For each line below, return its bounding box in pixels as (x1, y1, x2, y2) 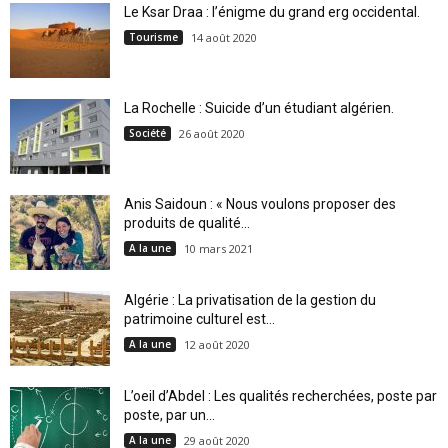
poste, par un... (124, 407, 215, 424)
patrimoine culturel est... (124, 311, 275, 328)
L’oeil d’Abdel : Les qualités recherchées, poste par (124, 388, 437, 405)
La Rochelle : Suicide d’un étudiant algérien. (124, 100, 394, 117)
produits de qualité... (124, 215, 250, 232)
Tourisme (129, 30, 178, 45)
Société (129, 126, 166, 141)
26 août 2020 (179, 126, 245, 142)
